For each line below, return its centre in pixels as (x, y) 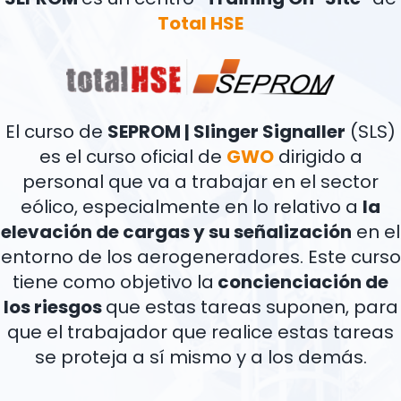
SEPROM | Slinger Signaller (226, 131)
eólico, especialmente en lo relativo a (192, 206)
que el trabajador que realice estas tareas (200, 332)
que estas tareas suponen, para (252, 307)
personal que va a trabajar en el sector (200, 181)
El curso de (56, 131)
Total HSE (200, 23)
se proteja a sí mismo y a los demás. (200, 357)
